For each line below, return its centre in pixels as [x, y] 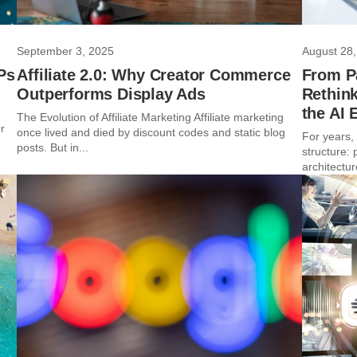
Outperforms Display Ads [111, 94]
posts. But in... [53, 147]
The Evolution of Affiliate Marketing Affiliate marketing [151, 117]
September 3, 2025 [66, 51]
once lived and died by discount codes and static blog [151, 132]
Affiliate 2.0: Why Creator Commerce [154, 75]
